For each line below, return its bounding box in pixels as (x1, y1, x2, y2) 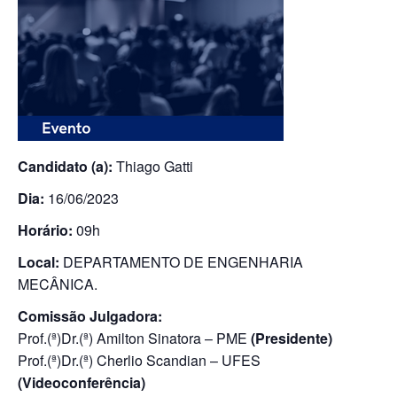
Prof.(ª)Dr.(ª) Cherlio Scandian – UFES (18, 350, 261, 370)
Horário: (18, 220, 73, 240)
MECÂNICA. (18, 274, 97, 294)
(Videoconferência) (18, 372, 145, 393)
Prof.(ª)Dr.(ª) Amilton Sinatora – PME (18, 328, 251, 348)
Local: (18, 252, 59, 272)
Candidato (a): (18, 156, 113, 176)
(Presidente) (251, 328, 332, 348)
